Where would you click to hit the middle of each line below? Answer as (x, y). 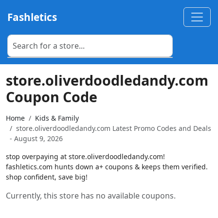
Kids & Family (57, 118)
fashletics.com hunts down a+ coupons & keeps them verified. (107, 167)
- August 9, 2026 (36, 138)
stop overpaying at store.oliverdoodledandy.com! (85, 156)
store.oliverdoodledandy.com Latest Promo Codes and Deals (114, 128)
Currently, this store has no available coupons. (91, 196)
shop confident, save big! (47, 177)
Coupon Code (52, 97)
